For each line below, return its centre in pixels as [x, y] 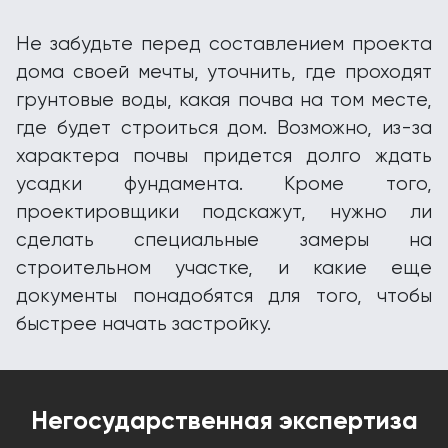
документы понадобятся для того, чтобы [224, 296]
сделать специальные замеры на [224, 240]
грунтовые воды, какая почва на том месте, [224, 100]
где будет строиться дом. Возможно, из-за [224, 128]
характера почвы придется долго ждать [224, 156]
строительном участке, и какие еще [224, 268]
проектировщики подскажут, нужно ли [224, 212]
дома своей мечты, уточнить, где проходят [224, 72]
